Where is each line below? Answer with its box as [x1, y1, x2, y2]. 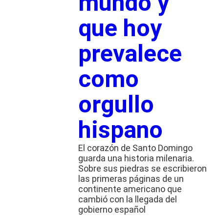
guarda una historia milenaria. [78, 153, 194, 163]
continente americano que [78, 183, 182, 194]
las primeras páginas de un [78, 173, 184, 184]
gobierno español [78, 204, 146, 215]
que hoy [78, 14, 162, 42]
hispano [78, 115, 163, 144]
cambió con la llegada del [78, 194, 177, 204]
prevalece [78, 39, 182, 67]
